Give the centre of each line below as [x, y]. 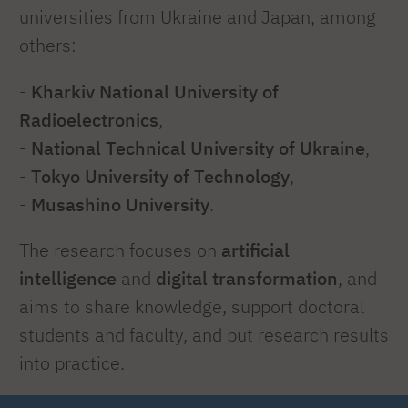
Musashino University [120, 204]
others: [48, 46]
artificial [255, 250]
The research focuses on [120, 250]
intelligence [68, 279]
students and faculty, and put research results [204, 335]
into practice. [72, 363]
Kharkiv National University [144, 91]
